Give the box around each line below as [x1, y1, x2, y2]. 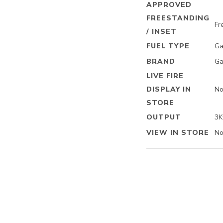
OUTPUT [146, 112, 181, 122]
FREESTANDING [146, 13, 210, 23]
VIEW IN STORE [146, 128, 209, 137]
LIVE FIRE [146, 71, 184, 81]
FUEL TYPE [146, 41, 190, 51]
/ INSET [146, 27, 177, 36]
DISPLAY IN [146, 85, 191, 94]
